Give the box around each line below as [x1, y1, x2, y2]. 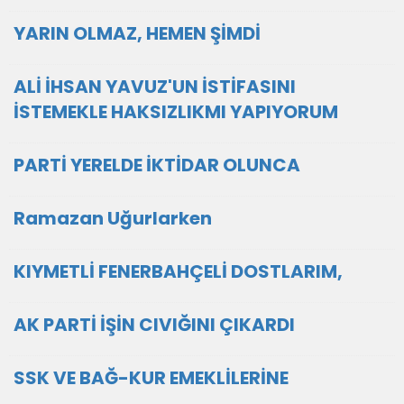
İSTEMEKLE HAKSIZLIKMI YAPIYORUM [14, 99, 338, 124]
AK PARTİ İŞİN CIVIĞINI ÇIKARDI [14, 312, 295, 337]
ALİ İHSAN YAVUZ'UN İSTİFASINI [14, 74, 296, 99]
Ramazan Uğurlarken [14, 206, 212, 231]
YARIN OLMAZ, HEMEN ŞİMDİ [14, 21, 261, 46]
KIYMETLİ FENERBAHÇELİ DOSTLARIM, [14, 259, 343, 284]
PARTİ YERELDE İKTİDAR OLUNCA [14, 152, 300, 178]
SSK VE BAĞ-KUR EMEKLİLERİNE [14, 365, 289, 390]
